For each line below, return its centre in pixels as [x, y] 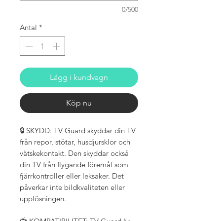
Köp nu [79, 103]
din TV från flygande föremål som [74, 164]
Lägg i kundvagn [79, 77]
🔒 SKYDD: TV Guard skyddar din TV [78, 130]
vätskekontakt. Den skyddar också [74, 153]
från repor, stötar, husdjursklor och [75, 142]
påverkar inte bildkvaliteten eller [72, 187]
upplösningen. [43, 198]
